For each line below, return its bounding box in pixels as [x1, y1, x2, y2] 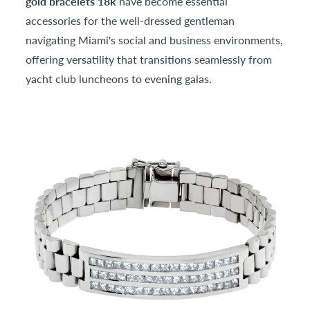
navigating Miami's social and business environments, [26, 32, 284, 48]
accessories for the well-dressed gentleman [26, 12, 235, 29]
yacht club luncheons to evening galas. [26, 71, 212, 87]
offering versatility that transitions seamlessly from [26, 51, 273, 68]
